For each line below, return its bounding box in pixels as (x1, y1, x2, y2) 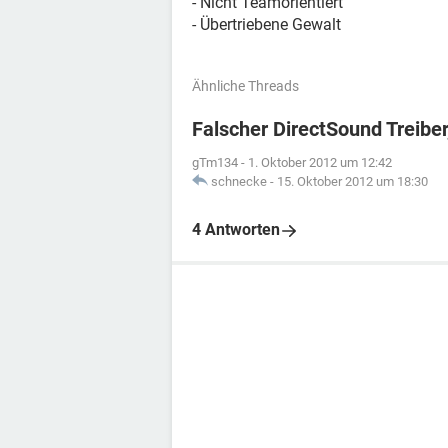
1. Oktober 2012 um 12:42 (248, 155, 392, 170)
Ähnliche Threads (192, 78, 299, 94)
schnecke (211, 174, 267, 189)
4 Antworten (192, 220, 280, 239)
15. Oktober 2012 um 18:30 (277, 174, 428, 189)
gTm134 (192, 155, 238, 170)
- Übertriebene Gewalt (192, 15, 341, 34)
